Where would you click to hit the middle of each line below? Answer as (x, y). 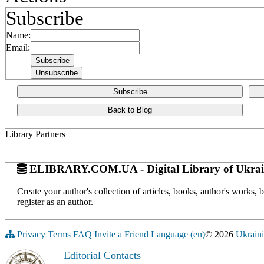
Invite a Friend (121, 235)
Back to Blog (130, 110)
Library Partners (35, 134)
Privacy (31, 235)
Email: (18, 47)
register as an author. (55, 202)
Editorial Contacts (102, 255)
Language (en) (178, 235)
